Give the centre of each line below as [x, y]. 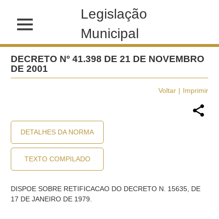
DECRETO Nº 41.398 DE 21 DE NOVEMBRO [108, 59]
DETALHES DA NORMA [57, 132]
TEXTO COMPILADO [57, 159]
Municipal [110, 33]
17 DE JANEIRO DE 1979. [52, 199]
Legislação [114, 14]
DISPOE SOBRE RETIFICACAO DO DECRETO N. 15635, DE [106, 189]
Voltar [167, 90]
